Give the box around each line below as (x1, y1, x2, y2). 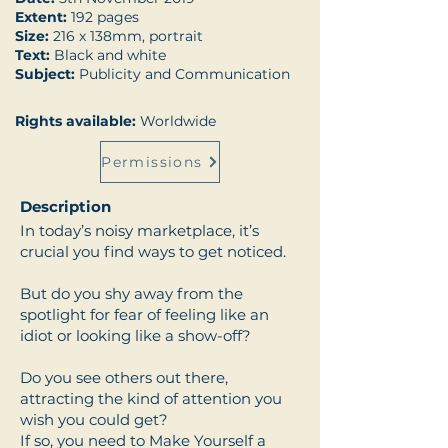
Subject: (15, 64, 79, 83)
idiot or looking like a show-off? (20, 325, 251, 345)
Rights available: (15, 111, 140, 130)
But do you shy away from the (20, 283, 243, 303)
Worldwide (140, 111, 216, 130)
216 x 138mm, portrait (49, 26, 203, 45)
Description (20, 196, 111, 216)
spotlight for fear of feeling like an (20, 304, 269, 324)
